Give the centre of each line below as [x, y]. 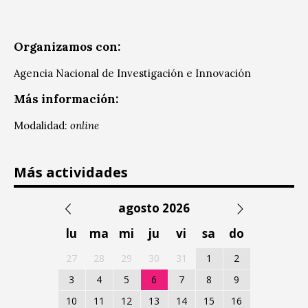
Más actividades [71, 172]
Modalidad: [42, 125]
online [85, 125]
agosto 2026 [154, 208]
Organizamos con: [67, 46]
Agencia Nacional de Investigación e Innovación [132, 73]
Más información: [66, 99]
